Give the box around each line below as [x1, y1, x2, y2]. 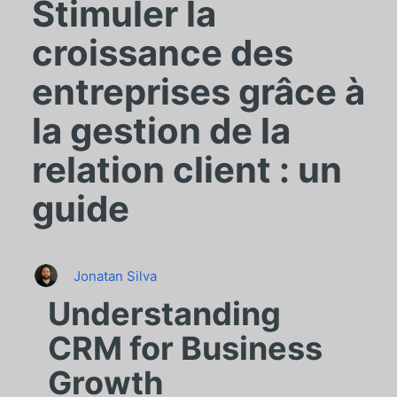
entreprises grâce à [31, 70, 365, 114]
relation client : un [31, 148, 342, 192]
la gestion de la [31, 109, 291, 153]
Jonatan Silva [73, 268, 157, 285]
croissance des [31, 31, 293, 75]
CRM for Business [47, 329, 323, 369]
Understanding [47, 294, 281, 334]
